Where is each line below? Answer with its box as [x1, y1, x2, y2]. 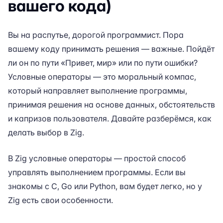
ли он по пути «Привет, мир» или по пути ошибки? [8, 58, 198, 68]
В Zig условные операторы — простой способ [8, 153, 186, 163]
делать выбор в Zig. [8, 127, 84, 137]
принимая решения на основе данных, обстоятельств [8, 100, 215, 110]
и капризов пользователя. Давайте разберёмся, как [8, 113, 212, 123]
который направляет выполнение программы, [8, 86, 187, 96]
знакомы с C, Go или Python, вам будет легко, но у [8, 181, 202, 191]
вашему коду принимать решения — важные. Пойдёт [8, 44, 215, 54]
